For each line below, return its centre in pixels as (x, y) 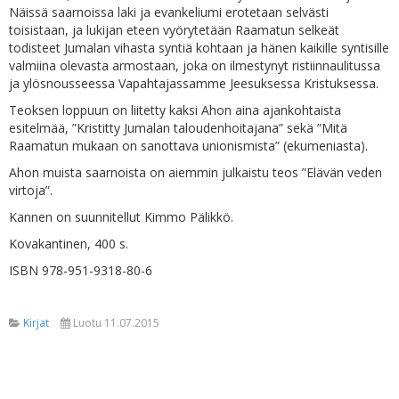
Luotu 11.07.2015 (116, 323)
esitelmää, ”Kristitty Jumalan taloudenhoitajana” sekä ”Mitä (178, 128)
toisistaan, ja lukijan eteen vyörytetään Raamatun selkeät (174, 30)
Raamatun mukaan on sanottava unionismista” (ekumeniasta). (188, 146)
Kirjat (36, 323)
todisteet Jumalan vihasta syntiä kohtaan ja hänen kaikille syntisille (199, 48)
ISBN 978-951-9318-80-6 (82, 270)
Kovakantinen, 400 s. (69, 244)
